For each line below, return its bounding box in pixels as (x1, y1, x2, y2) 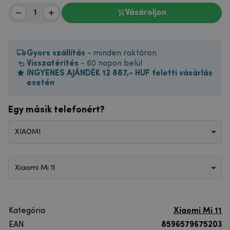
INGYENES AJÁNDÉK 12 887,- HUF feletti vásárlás (27, 69, 213, 78)
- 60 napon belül (79, 60, 142, 68)
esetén (27, 79, 54, 87)
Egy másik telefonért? (8, 105, 105, 115)
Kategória (9, 207, 45, 216)
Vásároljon (125, 9, 166, 17)
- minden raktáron (87, 49, 157, 57)
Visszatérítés (27, 60, 79, 68)
